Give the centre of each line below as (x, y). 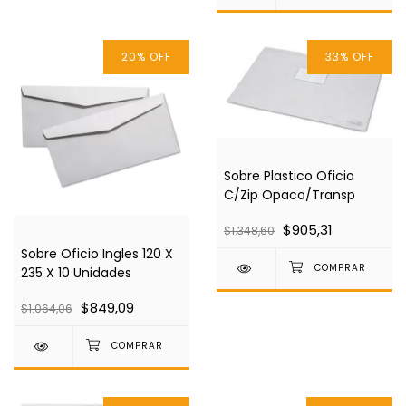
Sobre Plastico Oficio (289, 176)
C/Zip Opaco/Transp (290, 195)
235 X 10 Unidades (76, 273)
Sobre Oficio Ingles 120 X (97, 254)
